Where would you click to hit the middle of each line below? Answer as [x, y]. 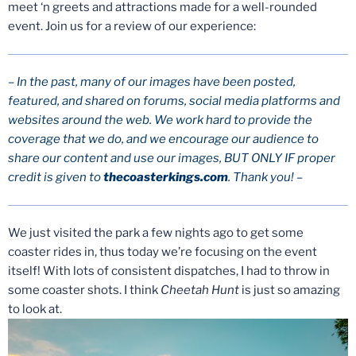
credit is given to [56, 178]
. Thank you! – [265, 178]
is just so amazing [290, 290]
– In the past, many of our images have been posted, [152, 82]
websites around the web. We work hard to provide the [160, 120]
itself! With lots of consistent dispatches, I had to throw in [169, 271]
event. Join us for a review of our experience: [132, 27]
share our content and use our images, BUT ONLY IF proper [172, 159]
